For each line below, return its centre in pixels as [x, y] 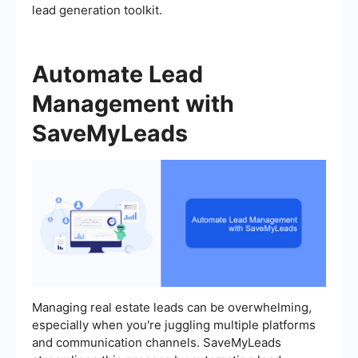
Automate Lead [117, 74]
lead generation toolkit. [97, 10]
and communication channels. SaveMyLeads [157, 343]
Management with [133, 104]
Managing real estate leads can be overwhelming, [172, 308]
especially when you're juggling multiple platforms [174, 325]
